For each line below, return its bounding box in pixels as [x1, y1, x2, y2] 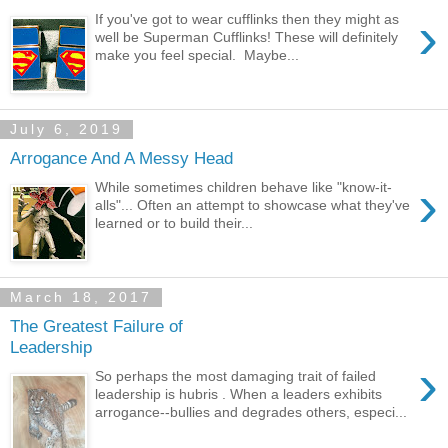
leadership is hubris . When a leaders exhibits [95, 385, 383, 402]
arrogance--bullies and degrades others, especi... [95, 403, 408, 420]
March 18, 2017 [10, 289, 152, 306]
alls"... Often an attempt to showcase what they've [95, 196, 411, 213]
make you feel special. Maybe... [95, 46, 300, 63]
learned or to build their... [95, 214, 254, 231]
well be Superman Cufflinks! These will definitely [95, 28, 399, 45]
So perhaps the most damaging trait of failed [95, 367, 377, 384]
